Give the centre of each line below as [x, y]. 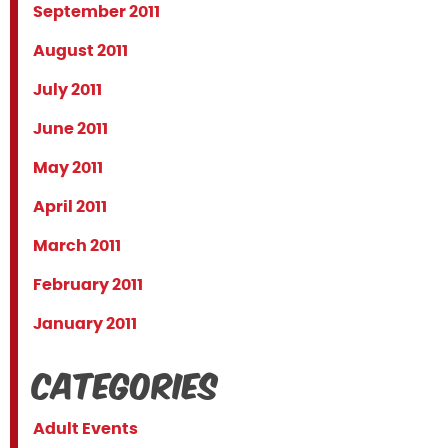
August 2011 [80, 51]
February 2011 [88, 285]
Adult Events [85, 429]
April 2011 [70, 207]
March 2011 [77, 246]
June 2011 [70, 129]
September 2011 [96, 12]
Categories [125, 382]
